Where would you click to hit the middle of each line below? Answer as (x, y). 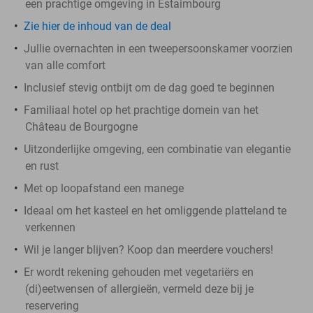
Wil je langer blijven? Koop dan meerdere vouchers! (148, 249)
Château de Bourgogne (81, 126)
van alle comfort (65, 65)
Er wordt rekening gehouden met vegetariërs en (139, 272)
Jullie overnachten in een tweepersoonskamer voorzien (158, 48)
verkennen (50, 227)
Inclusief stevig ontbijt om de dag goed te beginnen (149, 87)
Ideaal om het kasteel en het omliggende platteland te (155, 210)
